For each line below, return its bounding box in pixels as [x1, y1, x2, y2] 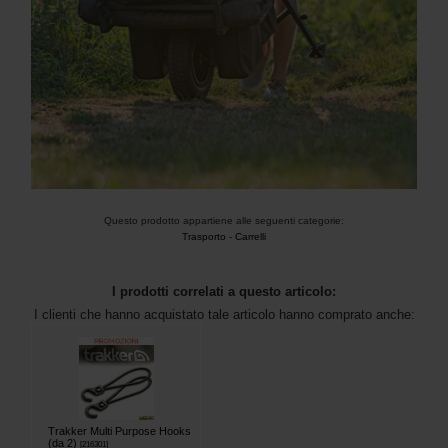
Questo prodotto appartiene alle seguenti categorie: [104, 215, 344, 227]
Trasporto [182, 231, 226, 243]
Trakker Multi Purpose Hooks [48, 425, 191, 438]
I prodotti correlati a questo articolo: [112, 284, 336, 300]
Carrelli [235, 231, 266, 243]
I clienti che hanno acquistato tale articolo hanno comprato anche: [33, 307, 415, 323]
